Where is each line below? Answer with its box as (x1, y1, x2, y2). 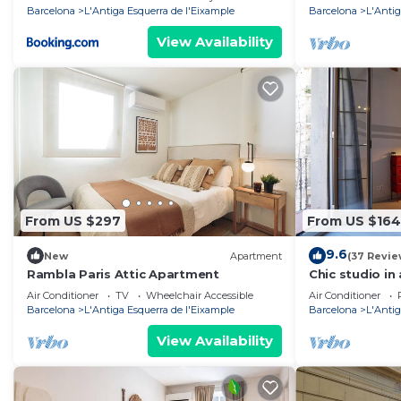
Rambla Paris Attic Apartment (27, 267, 219, 282)
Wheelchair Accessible (146, 289, 253, 303)
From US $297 (25, 212, 121, 229)
